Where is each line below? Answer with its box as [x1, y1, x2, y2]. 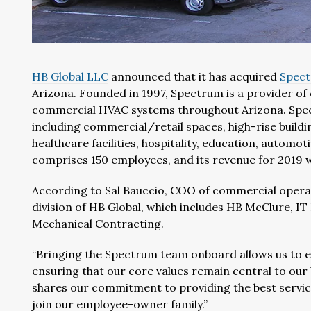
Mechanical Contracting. [32, 217, 164, 230]
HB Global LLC [32, 69, 108, 83]
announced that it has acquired [108, 69, 280, 83]
